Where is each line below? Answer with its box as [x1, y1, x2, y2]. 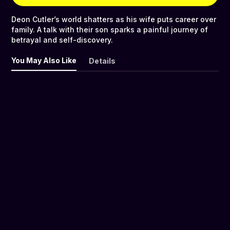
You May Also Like [11, 56, 76, 65]
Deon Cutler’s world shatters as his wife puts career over [11, 15, 216, 24]
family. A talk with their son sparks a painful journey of [11, 25, 208, 34]
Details [89, 56, 116, 66]
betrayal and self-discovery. [11, 35, 113, 45]
